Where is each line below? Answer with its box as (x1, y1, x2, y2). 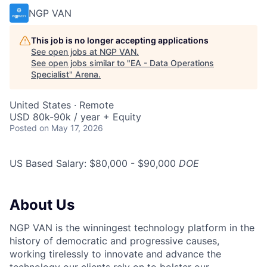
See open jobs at (31, 46, 100, 57)
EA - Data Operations (131, 57, 214, 68)
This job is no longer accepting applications (31, 35, 209, 45)
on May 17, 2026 (39, 122, 103, 133)
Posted (10, 122, 37, 133)
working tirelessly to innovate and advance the (10, 247, 221, 260)
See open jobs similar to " (31, 57, 131, 68)
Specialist (31, 69, 69, 79)
